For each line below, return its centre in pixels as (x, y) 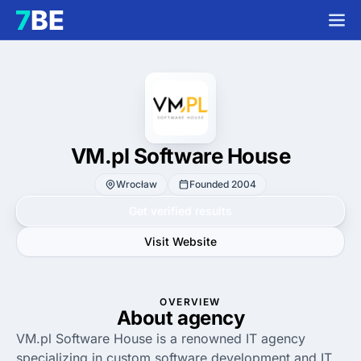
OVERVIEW (190, 302)
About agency (180, 318)
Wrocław (136, 184)
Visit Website (180, 241)
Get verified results (180, 211)
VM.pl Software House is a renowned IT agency (161, 338)
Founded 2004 (222, 184)
